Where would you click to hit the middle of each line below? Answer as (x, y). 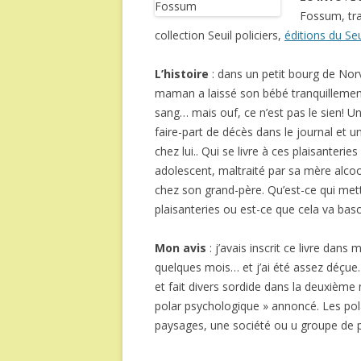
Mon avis (180, 248)
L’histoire (182, 74)
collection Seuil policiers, (220, 35)
